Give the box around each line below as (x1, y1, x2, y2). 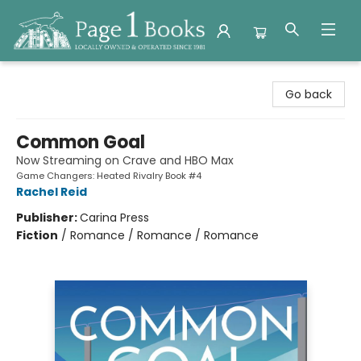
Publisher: (16, 210, 80, 226)
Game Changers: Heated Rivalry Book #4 (16, 169, 201, 182)
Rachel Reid (16, 184, 87, 200)
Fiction (16, 227, 58, 243)
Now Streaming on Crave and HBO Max (16, 152, 234, 168)
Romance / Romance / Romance (70, 227, 259, 243)
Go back (285, 86, 332, 102)
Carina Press (80, 210, 149, 226)
